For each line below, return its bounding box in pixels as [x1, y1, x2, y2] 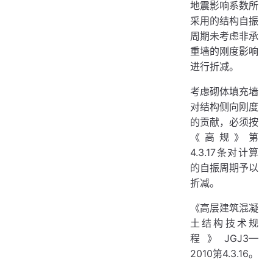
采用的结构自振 [190, 15, 258, 27]
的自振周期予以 [190, 161, 258, 174]
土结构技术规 [190, 217, 258, 229]
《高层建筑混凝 [190, 202, 258, 214]
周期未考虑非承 [190, 30, 258, 42]
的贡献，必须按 [190, 116, 258, 128]
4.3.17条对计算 [190, 146, 258, 158]
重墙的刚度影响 [190, 45, 258, 57]
